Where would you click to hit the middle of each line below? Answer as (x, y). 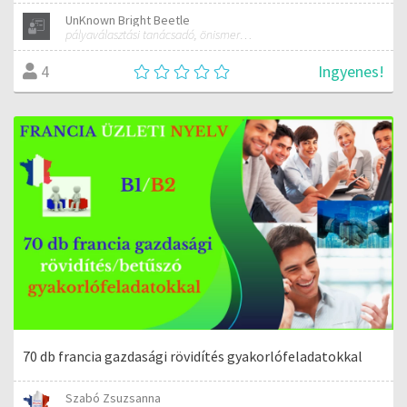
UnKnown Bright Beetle (128, 20)
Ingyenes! (351, 71)
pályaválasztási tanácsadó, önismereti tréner (246, 34)
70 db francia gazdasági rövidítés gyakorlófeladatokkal (193, 356)
